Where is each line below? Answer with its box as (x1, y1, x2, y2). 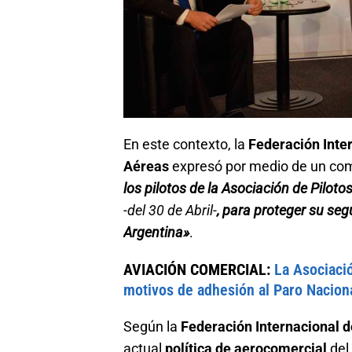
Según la (123, 318, 181, 335)
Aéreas (123, 158, 169, 175)
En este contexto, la (123, 136, 248, 153)
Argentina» (123, 224, 189, 241)
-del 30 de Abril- (123, 202, 217, 219)
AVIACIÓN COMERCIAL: (123, 260, 274, 280)
